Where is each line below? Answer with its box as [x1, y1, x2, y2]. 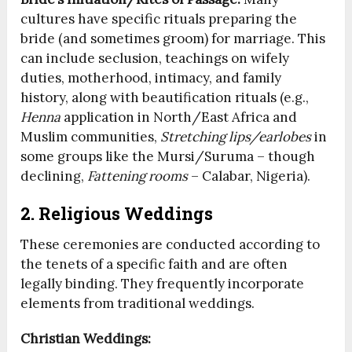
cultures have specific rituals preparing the [20, 10, 298, 28]
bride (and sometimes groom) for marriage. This [20, 30, 326, 48]
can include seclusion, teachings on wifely [20, 49, 290, 68]
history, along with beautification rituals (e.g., [20, 89, 310, 107]
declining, [20, 167, 88, 185]
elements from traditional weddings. [20, 295, 255, 313]
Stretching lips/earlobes [160, 128, 312, 146]
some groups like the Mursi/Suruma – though [20, 148, 316, 166]
